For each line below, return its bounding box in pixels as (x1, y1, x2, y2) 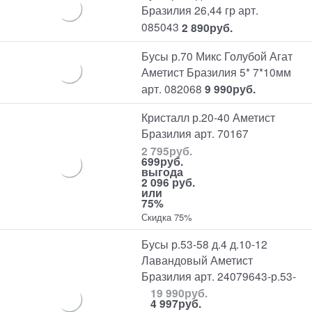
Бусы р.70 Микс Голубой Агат (141, 47, 293, 63)
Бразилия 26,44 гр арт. (141, 2, 259, 18)
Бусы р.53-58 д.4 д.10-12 (141, 235, 268, 251)
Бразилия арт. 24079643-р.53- (141, 267, 297, 283)
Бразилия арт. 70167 (141, 125, 249, 141)
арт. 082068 (141, 81, 203, 97)
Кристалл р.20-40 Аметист (141, 109, 276, 125)
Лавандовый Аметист (141, 251, 253, 267)
